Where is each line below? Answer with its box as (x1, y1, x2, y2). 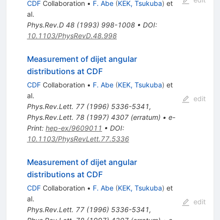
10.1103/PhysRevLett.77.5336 (27, 134, 129, 143)
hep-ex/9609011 (45, 123, 102, 132)
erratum (133, 112, 158, 121)
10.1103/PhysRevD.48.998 (27, 31, 117, 40)
